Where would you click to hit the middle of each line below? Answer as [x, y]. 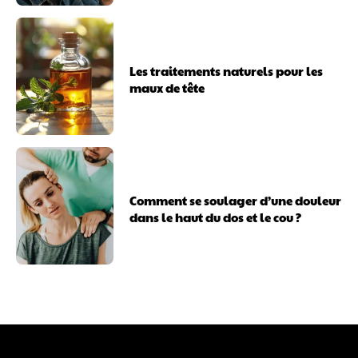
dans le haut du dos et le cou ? [216, 217]
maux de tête [167, 87]
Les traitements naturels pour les [227, 70]
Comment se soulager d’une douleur [236, 200]
